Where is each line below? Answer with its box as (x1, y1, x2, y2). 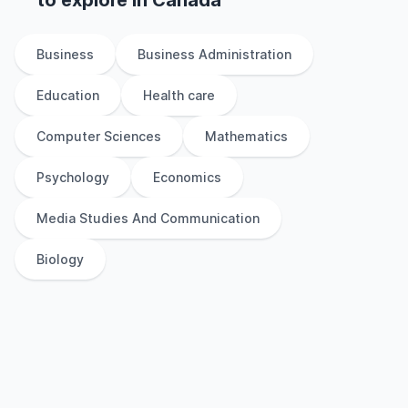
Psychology (36, 169, 109, 185)
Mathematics (205, 128, 288, 144)
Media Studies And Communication (36, 210, 260, 226)
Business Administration (138, 46, 291, 62)
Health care (143, 87, 215, 103)
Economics (153, 169, 221, 185)
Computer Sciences (36, 128, 161, 144)
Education (36, 87, 99, 103)
